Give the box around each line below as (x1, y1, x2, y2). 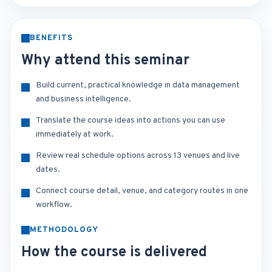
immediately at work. (36, 129, 114, 140)
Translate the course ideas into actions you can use (36, 115, 225, 126)
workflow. (36, 200, 72, 210)
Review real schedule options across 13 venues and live (36, 151, 240, 161)
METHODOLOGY (30, 225, 99, 235)
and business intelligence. (36, 94, 131, 104)
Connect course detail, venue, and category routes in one (36, 186, 248, 196)
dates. (36, 165, 60, 175)
